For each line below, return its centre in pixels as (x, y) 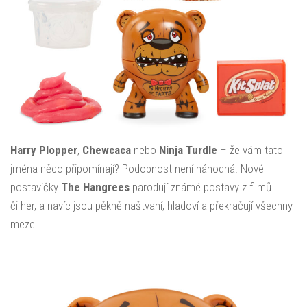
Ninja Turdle (188, 150)
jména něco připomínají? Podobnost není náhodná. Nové (137, 168)
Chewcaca (107, 150)
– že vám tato (250, 150)
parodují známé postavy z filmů (200, 187)
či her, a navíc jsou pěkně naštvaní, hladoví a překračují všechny (151, 205)
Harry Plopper (44, 150)
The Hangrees (95, 187)
